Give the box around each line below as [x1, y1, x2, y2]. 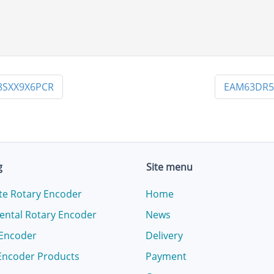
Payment [146, 250, 187, 263]
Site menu [146, 160, 193, 174]
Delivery [146, 229, 183, 242]
